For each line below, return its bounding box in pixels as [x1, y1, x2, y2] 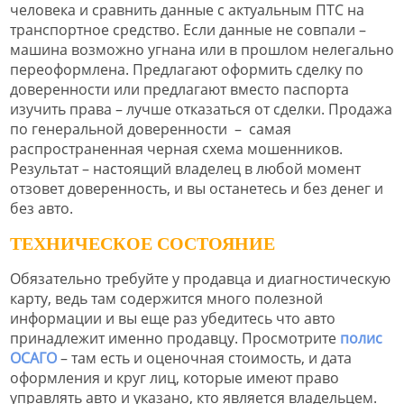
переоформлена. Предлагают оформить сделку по [10, 60, 363, 80]
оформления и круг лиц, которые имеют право [10, 367, 339, 388]
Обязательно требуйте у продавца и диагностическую [10, 268, 390, 289]
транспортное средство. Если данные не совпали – [10, 20, 366, 41]
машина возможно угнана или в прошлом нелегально [10, 40, 394, 60]
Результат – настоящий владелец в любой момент [10, 159, 361, 179]
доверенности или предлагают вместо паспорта [10, 79, 349, 100]
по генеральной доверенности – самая [10, 119, 291, 140]
